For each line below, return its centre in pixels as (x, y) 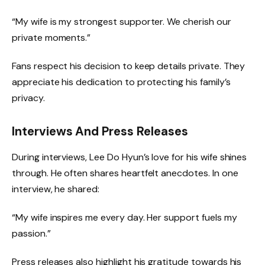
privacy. (28, 98)
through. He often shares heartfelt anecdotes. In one (125, 173)
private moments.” (51, 38)
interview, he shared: (56, 189)
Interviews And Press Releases (100, 131)
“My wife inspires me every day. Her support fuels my (125, 217)
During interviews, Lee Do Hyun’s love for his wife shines (130, 157)
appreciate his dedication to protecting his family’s (121, 82)
